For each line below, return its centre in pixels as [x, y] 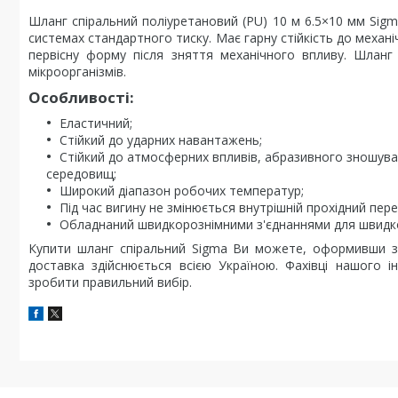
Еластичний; [96, 123]
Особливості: [81, 97]
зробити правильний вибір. [110, 282]
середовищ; [81, 174]
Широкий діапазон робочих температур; [182, 191]
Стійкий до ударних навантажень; [161, 140]
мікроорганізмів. [77, 72]
